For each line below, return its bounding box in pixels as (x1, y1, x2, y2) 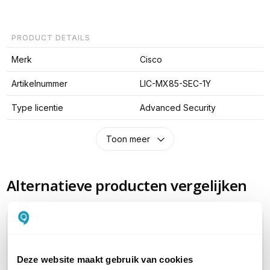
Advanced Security (139, 102, 216, 113)
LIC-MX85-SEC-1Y (139, 78, 211, 89)
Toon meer (105, 134, 150, 145)
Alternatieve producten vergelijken (6, 175, 247, 196)
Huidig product (30, 227, 83, 236)
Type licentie (11, 102, 63, 113)
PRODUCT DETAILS (11, 33, 90, 42)
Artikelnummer (11, 78, 67, 89)
